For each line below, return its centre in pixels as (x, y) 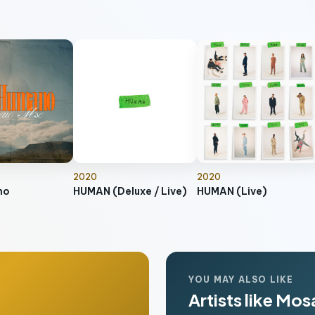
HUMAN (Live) (232, 191)
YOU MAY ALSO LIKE (241, 279)
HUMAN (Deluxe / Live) (130, 191)
